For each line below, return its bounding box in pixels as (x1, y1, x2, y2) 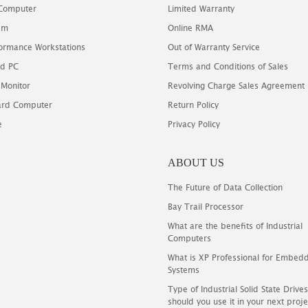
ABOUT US (168, 157, 224, 168)
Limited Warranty (168, 3, 234, 14)
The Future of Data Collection (168, 182, 283, 192)
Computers (168, 233, 211, 243)
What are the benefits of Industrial (168, 221, 302, 231)
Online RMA (168, 23, 213, 33)
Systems (168, 265, 199, 275)
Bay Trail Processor (168, 201, 243, 212)
